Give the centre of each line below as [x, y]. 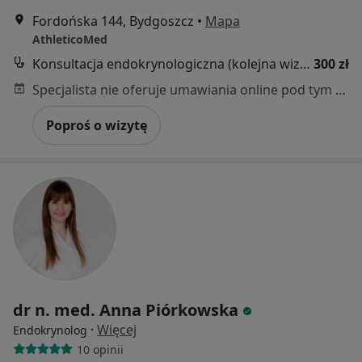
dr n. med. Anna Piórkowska [126, 310]
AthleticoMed [70, 40]
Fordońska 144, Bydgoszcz [113, 21]
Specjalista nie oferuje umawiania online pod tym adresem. [341, 90]
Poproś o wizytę [97, 126]
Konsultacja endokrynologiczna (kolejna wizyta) [305, 64]
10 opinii [100, 349]
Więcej [117, 330]
